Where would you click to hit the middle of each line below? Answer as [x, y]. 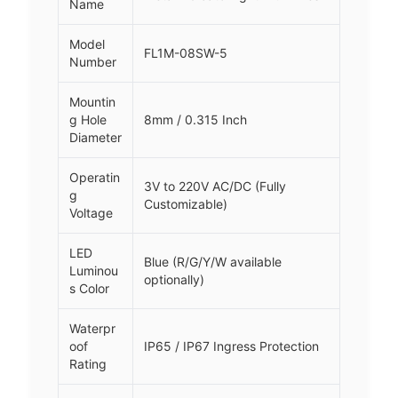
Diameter [96, 138]
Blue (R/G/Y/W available [213, 262]
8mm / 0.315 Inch [195, 120]
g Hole [88, 120]
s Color [89, 289]
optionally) [174, 280]
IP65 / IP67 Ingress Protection [231, 346]
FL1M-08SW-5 [186, 53]
